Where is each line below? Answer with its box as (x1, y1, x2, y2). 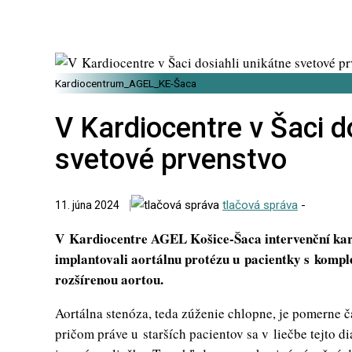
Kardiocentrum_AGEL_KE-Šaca (55, 77, 196, 90)
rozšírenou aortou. (55, 269, 163, 290)
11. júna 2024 (55, 199, 119, 212)
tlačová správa (222, 197, 298, 212)
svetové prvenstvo (55, 143, 287, 177)
